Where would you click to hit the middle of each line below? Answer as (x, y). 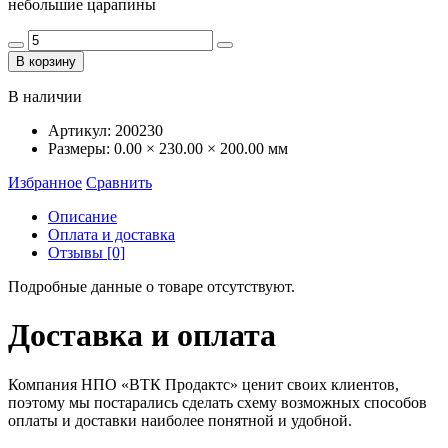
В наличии (45, 96)
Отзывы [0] (86, 252)
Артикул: (79, 130)
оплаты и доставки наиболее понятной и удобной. (180, 420)
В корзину (46, 61)
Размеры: (79, 148)
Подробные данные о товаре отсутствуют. (151, 286)
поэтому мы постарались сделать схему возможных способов (217, 402)
